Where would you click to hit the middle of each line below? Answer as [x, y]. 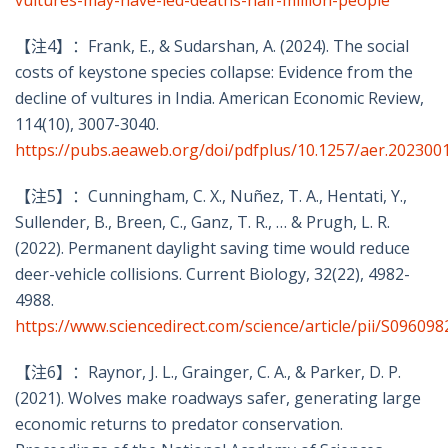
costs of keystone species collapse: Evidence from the [214, 72]
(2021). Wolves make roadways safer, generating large [218, 398]
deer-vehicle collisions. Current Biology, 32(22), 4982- [212, 274]
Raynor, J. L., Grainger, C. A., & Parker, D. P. [244, 372]
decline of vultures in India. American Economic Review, [219, 98]
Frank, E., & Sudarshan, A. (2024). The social [248, 46]
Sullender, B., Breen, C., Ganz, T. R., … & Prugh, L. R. [202, 222]
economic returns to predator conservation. [179, 424]
